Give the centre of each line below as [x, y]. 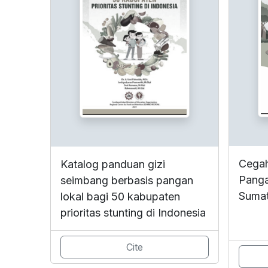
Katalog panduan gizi [113, 164]
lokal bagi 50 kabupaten [120, 196]
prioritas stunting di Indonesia [133, 212]
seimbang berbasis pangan [127, 180]
